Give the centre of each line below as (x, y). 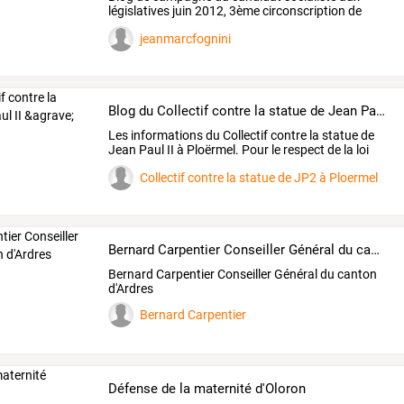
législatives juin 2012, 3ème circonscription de (235, 11)
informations (166, 135)
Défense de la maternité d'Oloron (207, 389)
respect (303, 149)
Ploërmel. (212, 149)
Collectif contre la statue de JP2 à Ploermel (259, 177)
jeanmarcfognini (186, 38)
